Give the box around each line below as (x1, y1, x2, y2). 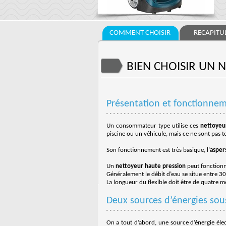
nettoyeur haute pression (115, 163, 186, 169)
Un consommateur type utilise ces (106, 123, 201, 129)
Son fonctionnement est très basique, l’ (106, 147, 210, 153)
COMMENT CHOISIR (109, 29, 171, 37)
